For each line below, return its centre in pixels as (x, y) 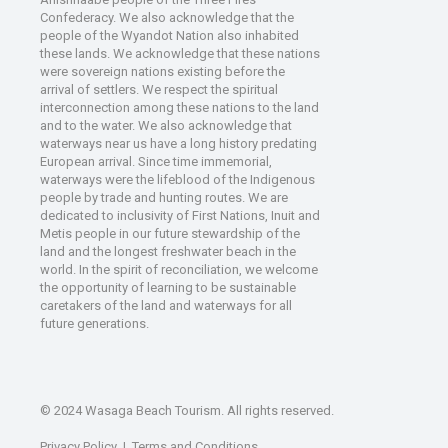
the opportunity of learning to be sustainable (168, 287)
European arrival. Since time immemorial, (156, 161)
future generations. (94, 323)
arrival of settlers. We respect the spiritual (159, 89)
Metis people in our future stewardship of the (170, 233)
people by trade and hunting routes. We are (164, 197)
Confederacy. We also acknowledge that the (167, 17)
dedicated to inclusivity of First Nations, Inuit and (180, 215)
